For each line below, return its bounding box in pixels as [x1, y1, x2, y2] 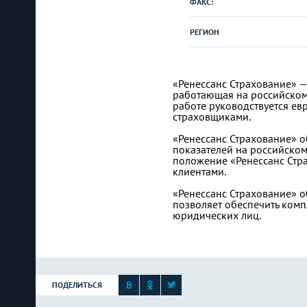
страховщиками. [173, 110, 251, 123]
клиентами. [173, 164, 226, 178]
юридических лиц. [173, 208, 261, 222]
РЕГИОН [190, 27, 219, 37]
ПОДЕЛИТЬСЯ [51, 280, 102, 290]
